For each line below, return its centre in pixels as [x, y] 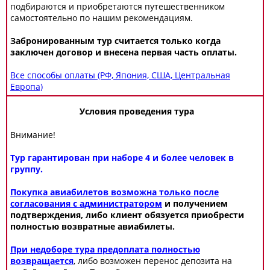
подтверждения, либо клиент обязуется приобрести [127, 215]
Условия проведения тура [137, 111]
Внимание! [33, 135]
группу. [27, 169]
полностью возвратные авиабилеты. [93, 226]
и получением [195, 203]
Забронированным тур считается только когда [115, 41]
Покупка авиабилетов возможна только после [115, 192]
